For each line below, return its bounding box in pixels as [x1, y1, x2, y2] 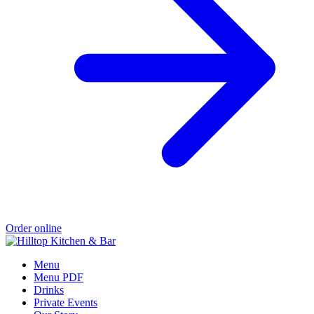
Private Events [34, 296, 97, 309]
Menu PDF [34, 271, 83, 284]
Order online [6, 222, 62, 235]
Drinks [34, 284, 64, 296]
